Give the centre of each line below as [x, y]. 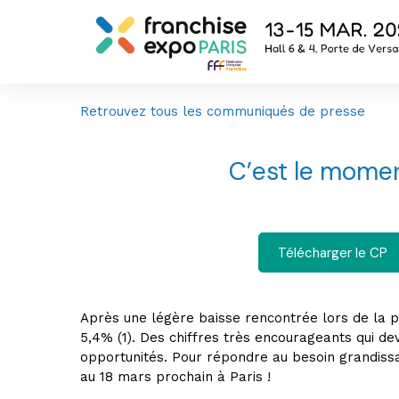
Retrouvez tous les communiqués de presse [223, 111]
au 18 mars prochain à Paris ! [175, 377]
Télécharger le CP [333, 252]
